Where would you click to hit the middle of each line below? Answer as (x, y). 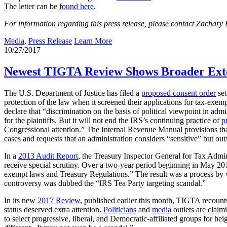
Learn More (93, 41)
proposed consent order (179, 93)
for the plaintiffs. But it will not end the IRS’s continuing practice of (113, 121)
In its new (21, 201)
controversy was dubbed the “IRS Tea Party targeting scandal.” (105, 183)
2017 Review (59, 201)
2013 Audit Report (48, 156)
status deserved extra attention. (54, 210)
